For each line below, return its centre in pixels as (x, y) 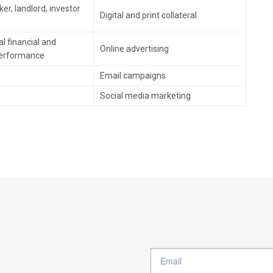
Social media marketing (145, 96)
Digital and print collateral (148, 15)
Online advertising (134, 49)
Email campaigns (133, 76)
